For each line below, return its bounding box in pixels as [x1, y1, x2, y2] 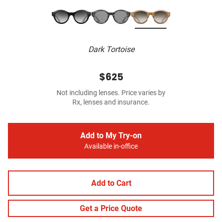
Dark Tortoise [88, 45, 134, 55]
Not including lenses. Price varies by [56, 89, 166, 98]
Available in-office [84, 142, 138, 151]
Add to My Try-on [80, 131, 142, 141]
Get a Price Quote [80, 204, 142, 214]
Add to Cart [91, 178, 131, 188]
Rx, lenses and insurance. [72, 98, 150, 107]
